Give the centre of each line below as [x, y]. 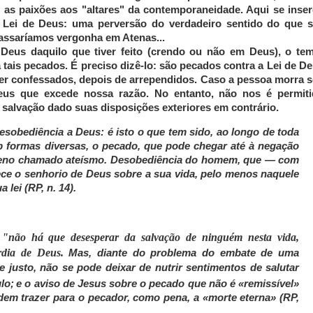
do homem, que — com [240, 160]
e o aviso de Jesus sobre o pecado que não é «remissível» [158, 283]
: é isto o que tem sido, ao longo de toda [200, 132]
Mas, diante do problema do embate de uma [184, 253]
